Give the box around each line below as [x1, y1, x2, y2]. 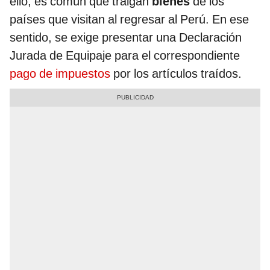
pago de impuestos [10, 66, 110, 81]
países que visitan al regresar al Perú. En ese [10, 12, 249, 27]
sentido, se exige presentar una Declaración [10, 30, 242, 45]
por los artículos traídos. [110, 66, 242, 81]
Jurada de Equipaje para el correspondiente [10, 48, 240, 63]
